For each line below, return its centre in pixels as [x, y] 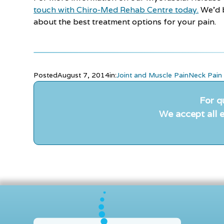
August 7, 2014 [84, 75]
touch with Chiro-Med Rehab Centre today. [116, 10]
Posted [46, 75]
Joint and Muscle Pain [153, 75]
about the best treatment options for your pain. [125, 22]
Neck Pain [205, 75]
